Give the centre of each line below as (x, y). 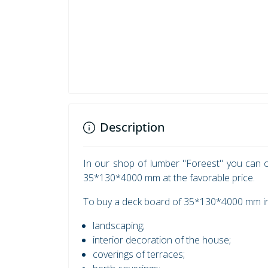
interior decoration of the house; (162, 240)
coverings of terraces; (139, 255)
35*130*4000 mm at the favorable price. (169, 178)
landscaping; (119, 226)
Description (132, 127)
